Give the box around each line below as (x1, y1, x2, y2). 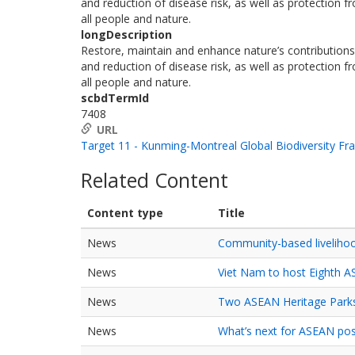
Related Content (81, 166, 228, 193)
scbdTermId (81, 90, 149, 105)
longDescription (81, 27, 172, 42)
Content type (87, 205, 163, 220)
